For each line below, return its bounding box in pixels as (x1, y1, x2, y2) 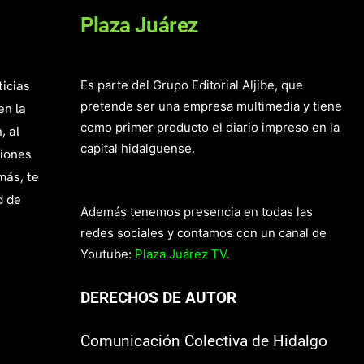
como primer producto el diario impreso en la (80, 119, 340, 136)
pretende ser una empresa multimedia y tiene (80, 98, 342, 115)
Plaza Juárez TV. (134, 246, 230, 262)
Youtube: (80, 246, 132, 262)
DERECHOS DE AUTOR (80, 288, 236, 308)
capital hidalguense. (80, 141, 195, 157)
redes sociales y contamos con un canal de (80, 225, 327, 241)
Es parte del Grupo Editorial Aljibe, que (80, 77, 303, 93)
